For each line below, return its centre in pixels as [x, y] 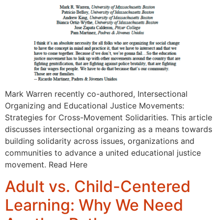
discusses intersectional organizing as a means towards [109, 129]
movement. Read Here [46, 164]
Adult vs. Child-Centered [98, 187]
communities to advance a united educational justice [103, 152]
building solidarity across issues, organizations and [100, 141]
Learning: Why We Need [94, 205]
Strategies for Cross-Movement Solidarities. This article [109, 117]
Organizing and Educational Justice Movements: [95, 105]
